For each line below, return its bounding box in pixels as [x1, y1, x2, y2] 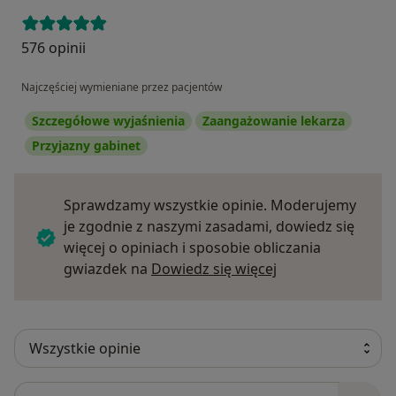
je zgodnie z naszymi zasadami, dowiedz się [64, 216, 354, 236]
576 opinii [21, 37, 86, 57]
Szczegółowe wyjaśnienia [32, 111, 185, 129]
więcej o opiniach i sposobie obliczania [64, 237, 321, 257]
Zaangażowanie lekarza [202, 111, 345, 129]
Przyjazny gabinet [32, 136, 141, 154]
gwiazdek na [64, 258, 151, 278]
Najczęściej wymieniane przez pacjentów [21, 79, 222, 95]
